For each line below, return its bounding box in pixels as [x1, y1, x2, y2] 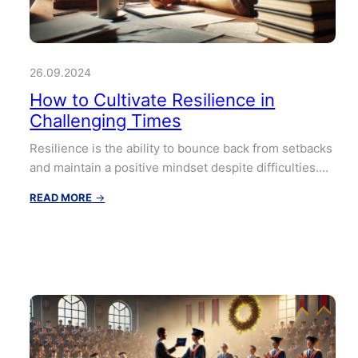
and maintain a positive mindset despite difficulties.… [30, 159, 329, 175]
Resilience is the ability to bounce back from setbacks [30, 140, 333, 156]
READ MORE [30, 190, 93, 204]
